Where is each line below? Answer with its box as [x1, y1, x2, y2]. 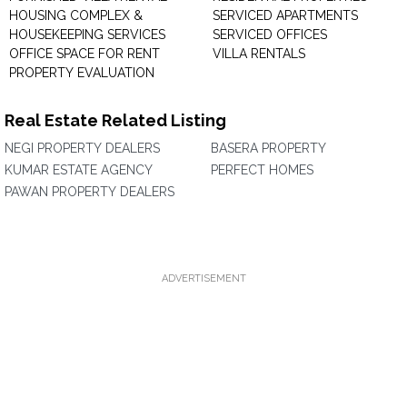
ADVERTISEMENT [161, 273, 246, 284]
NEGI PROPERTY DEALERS [5, 141, 160, 155]
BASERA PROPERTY [211, 141, 326, 155]
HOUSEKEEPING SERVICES [9, 27, 165, 42]
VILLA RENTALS [213, 46, 305, 61]
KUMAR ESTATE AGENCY [5, 163, 153, 177]
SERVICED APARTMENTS [213, 8, 358, 23]
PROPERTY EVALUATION [9, 65, 154, 80]
